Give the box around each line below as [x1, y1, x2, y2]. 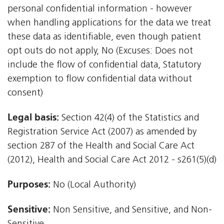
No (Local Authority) [50, 180, 136, 190]
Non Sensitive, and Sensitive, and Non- [50, 205, 212, 215]
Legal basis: [7, 111, 59, 123]
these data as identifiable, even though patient [7, 32, 201, 42]
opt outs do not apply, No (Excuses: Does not [7, 46, 193, 56]
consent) [7, 88, 43, 98]
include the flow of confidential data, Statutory [7, 60, 201, 70]
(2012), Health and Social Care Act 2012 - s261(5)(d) [7, 155, 216, 165]
